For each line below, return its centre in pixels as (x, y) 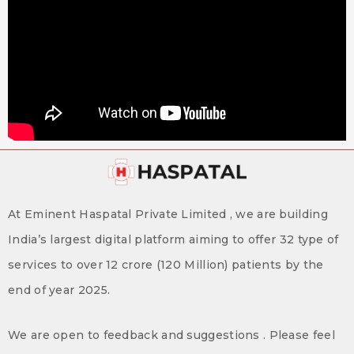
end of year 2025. (61, 290)
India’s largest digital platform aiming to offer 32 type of (173, 240)
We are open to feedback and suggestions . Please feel (171, 335)
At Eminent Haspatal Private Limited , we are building (168, 215)
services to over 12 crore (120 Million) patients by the (166, 265)
